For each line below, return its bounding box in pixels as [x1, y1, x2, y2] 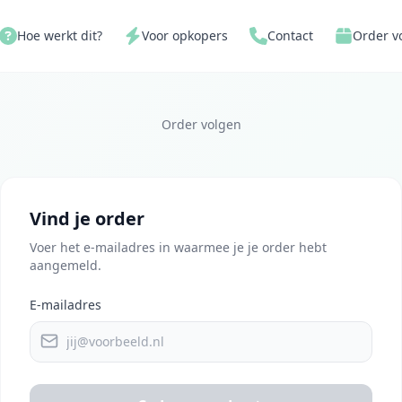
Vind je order [30, 206, 144, 231]
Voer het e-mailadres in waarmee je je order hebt [30, 239, 327, 256]
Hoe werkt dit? [16, 27, 102, 44]
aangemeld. [30, 257, 101, 274]
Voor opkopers [141, 27, 228, 44]
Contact [267, 27, 313, 44]
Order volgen [161, 116, 241, 133]
